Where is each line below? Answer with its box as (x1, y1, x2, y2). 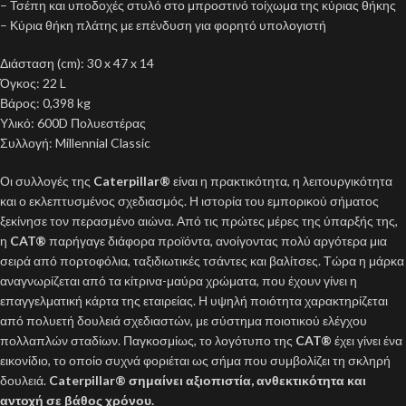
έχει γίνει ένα (332, 333, 402, 349)
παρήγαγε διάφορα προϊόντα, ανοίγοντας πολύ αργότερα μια (46, 233, 387, 249)
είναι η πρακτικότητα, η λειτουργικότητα (170, 173, 392, 189)
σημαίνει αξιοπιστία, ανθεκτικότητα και (129, 372, 366, 389)
